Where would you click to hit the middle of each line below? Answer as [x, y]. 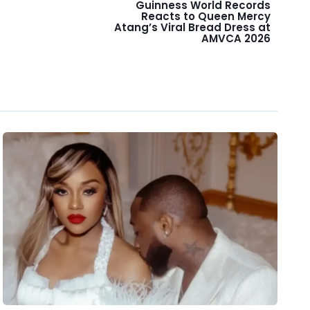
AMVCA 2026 [236, 39]
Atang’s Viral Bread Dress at [192, 28]
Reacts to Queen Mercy [206, 17]
